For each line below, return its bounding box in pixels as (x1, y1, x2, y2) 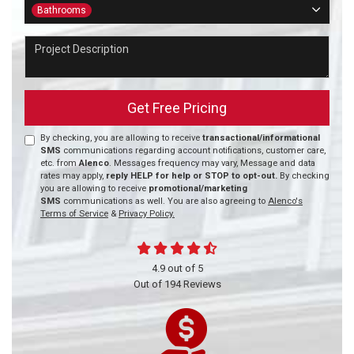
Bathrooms (37, 5, 86, 17)
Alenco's (268, 196, 303, 207)
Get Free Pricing (127, 100, 227, 117)
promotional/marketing (149, 183, 247, 194)
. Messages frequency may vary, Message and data (109, 158, 315, 169)
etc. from (40, 158, 79, 169)
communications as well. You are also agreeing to (61, 196, 268, 207)
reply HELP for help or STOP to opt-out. (106, 171, 277, 182)
